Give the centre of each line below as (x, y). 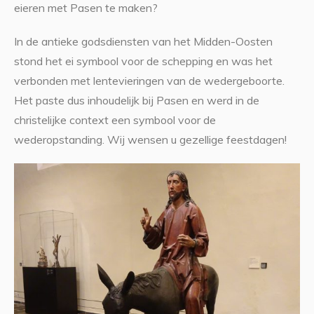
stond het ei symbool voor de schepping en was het (143, 61)
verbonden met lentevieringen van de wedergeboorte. (149, 81)
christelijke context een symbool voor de (115, 120)
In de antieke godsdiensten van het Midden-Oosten (143, 42)
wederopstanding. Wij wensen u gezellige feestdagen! (150, 140)
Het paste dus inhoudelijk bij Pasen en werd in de (136, 101)
